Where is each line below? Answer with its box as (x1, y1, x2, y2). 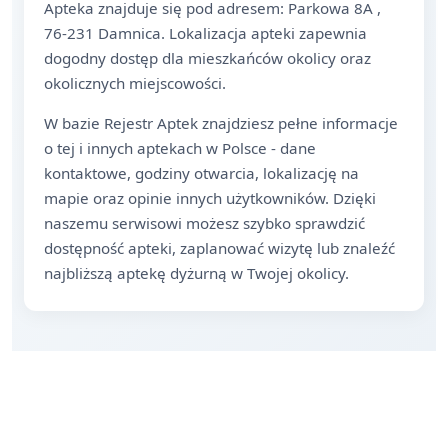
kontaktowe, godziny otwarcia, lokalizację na (44, 163, 359, 183)
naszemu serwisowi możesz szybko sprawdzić (44, 213, 365, 233)
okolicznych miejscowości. (44, 73, 226, 93)
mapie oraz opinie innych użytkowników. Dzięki (44, 188, 376, 208)
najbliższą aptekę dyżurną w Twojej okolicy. (44, 263, 349, 283)
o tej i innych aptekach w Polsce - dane (44, 138, 316, 158)
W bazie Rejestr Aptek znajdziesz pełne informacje (44, 113, 398, 133)
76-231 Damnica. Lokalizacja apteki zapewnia (44, 23, 367, 43)
